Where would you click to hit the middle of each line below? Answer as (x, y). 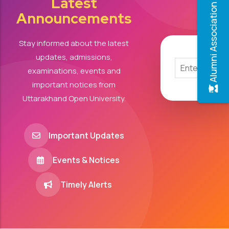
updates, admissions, (74, 57)
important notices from (74, 85)
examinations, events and (74, 71)
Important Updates (86, 135)
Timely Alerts (86, 185)
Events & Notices (86, 160)
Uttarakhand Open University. (74, 98)
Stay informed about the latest (74, 43)
